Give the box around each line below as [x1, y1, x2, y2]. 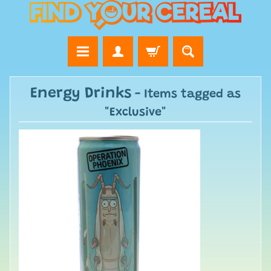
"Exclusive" [105, 106, 166, 119]
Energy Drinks [30, 86, 131, 102]
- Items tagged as [131, 88, 241, 100]
